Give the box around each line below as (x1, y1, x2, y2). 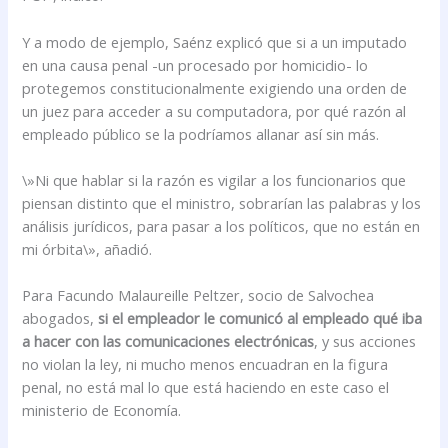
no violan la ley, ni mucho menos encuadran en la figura (22, 354, 389, 375)
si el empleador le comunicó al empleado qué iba (98, 308, 423, 329)
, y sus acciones (314, 331, 417, 352)
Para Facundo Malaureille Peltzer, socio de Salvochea (22, 285, 375, 306)
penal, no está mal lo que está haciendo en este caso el (22, 377, 390, 398)
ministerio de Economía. (22, 400, 182, 421)
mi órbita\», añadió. (22, 239, 153, 260)
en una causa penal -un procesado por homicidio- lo (22, 54, 369, 75)
